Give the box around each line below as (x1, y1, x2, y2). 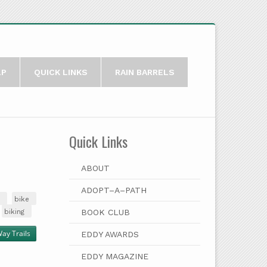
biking (4, 207, 24, 216)
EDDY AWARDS (80, 229, 139, 239)
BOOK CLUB (80, 207, 130, 217)
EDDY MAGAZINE (80, 252, 148, 261)
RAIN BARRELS (114, 67, 175, 77)
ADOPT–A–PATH (80, 185, 147, 195)
